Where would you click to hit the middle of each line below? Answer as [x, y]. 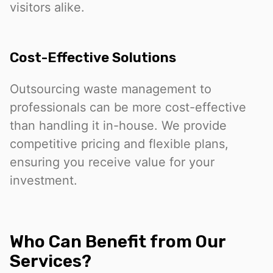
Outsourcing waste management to [111, 89]
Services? [51, 261]
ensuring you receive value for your [112, 162]
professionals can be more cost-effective [128, 107]
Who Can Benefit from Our [118, 241]
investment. [44, 180]
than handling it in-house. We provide [118, 125]
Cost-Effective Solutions [93, 57]
